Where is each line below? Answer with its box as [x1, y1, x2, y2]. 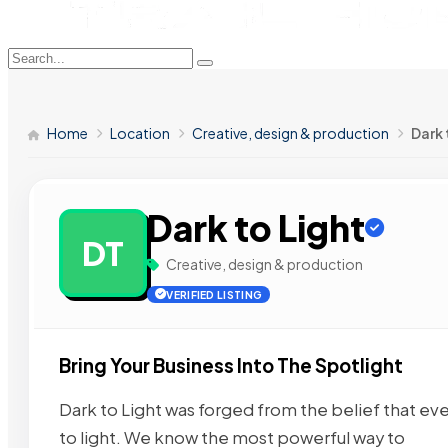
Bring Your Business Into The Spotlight [59, 354, 403, 377]
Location [110, 124, 170, 142]
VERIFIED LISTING [166, 288, 263, 301]
